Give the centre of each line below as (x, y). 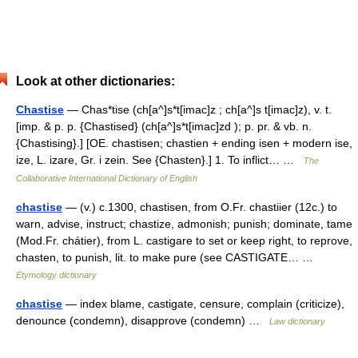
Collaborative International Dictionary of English (107, 178)
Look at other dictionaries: (95, 81)
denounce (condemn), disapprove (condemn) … (143, 320)
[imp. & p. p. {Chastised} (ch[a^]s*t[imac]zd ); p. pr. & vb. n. (164, 126)
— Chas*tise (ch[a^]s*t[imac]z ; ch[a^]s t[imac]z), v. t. (198, 109)
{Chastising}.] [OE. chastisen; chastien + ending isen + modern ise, (184, 143)
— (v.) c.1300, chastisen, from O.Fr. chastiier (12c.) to (200, 207)
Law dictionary (297, 321)
